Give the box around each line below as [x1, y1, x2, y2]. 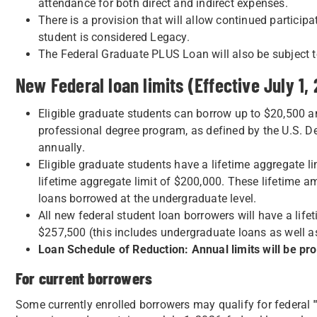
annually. [38, 141, 85, 154]
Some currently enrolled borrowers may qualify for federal [16, 298, 313, 311]
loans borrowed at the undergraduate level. [38, 192, 257, 205]
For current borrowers [16, 268, 153, 288]
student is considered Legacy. [38, 30, 190, 44]
